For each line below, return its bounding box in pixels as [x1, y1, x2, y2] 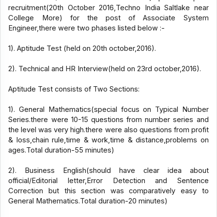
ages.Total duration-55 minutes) [8, 146, 115, 155]
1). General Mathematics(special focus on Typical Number [8, 105, 209, 114]
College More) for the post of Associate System [8, 14, 209, 23]
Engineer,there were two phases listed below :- [8, 24, 165, 33]
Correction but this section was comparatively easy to [8, 186, 209, 196]
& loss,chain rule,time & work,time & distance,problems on [8, 136, 209, 145]
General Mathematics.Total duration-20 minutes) [8, 197, 168, 206]
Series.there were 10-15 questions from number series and [8, 115, 209, 124]
